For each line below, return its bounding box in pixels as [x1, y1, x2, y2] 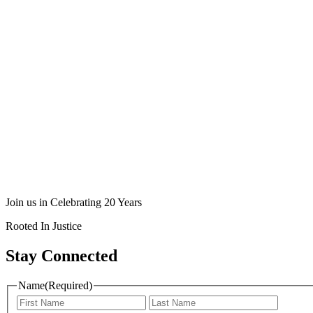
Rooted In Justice [6, 220, 82, 232]
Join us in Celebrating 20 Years [6, 196, 142, 208]
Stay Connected [6, 246, 117, 265]
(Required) [45, 279, 92, 291]
